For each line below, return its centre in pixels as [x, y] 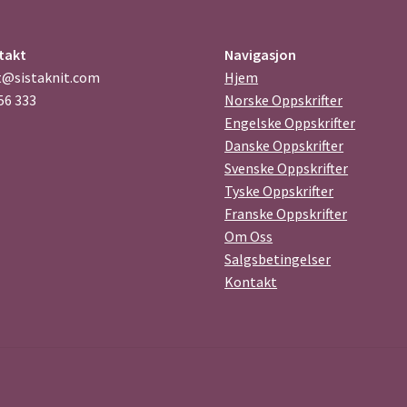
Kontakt [251, 282]
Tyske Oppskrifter [279, 191]
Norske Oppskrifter [284, 100]
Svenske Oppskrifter [287, 169]
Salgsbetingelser [278, 259]
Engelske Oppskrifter [290, 123]
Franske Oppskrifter [286, 214]
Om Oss [249, 237]
